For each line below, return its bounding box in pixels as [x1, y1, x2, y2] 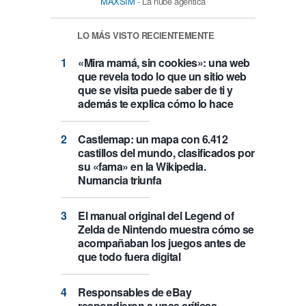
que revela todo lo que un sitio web [78, 68, 247, 85]
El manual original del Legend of [78, 208, 234, 224]
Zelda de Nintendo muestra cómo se [78, 221, 254, 238]
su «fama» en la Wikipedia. [78, 158, 206, 175]
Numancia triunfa [78, 172, 161, 189]
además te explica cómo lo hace [78, 96, 233, 112]
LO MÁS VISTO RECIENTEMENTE [77, 28, 214, 42]
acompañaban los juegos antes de [78, 235, 246, 251]
